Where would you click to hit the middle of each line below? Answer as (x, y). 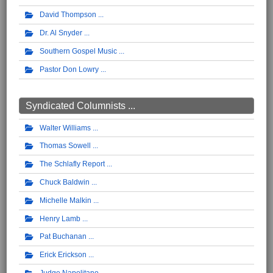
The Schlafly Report (72, 164)
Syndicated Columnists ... (80, 105)
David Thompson (68, 15)
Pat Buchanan (63, 237)
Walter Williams (65, 128)
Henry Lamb (60, 218)
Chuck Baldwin (65, 182)
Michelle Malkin (66, 200)
